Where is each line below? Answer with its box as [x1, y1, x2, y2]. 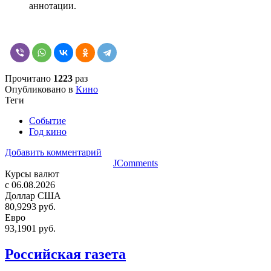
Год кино [29, 126, 67, 137]
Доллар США [5, 190, 61, 201]
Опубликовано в [5, 83, 73, 94]
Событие [29, 115, 66, 126]
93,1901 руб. [5, 223, 56, 233]
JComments [113, 157, 158, 168]
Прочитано [5, 73, 53, 83]
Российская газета [5, 246, 126, 262]
